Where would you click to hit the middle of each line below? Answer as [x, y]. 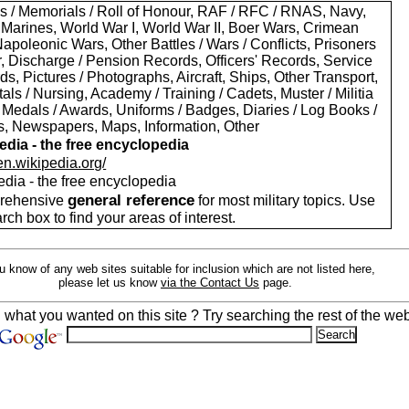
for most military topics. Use [285, 200]
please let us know [110, 282]
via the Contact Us [210, 282]
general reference [131, 200]
